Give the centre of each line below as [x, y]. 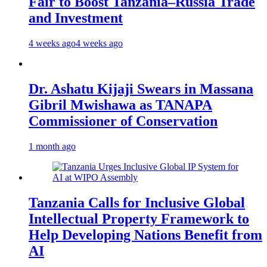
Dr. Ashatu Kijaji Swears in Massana [141, 89]
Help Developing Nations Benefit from [145, 235]
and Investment [76, 18]
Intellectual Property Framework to [139, 218]
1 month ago [52, 146]
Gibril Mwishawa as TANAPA [120, 105]
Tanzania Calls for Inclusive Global [137, 202]
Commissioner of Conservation [123, 121]
